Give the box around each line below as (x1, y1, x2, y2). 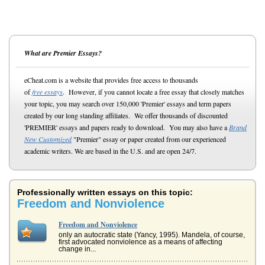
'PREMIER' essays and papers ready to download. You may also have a (24, 122, 229, 132)
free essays (32, 87, 63, 96)
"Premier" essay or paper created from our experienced (72, 134, 226, 144)
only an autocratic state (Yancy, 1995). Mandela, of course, (59, 231, 245, 239)
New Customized (24, 134, 72, 144)
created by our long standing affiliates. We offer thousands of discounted (24, 111, 228, 120)
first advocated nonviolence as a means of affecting (59, 238, 222, 246)
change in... (59, 245, 96, 253)
